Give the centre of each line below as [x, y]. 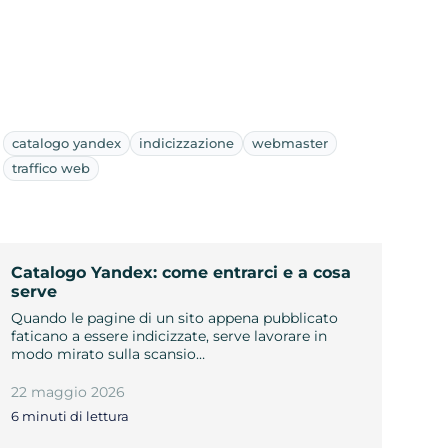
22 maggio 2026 [67, 391]
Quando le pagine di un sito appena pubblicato [174, 317]
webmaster [289, 142]
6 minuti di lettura [69, 416]
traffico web [50, 167]
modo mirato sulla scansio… [107, 353]
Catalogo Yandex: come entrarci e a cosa [180, 272]
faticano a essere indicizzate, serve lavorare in [168, 335]
